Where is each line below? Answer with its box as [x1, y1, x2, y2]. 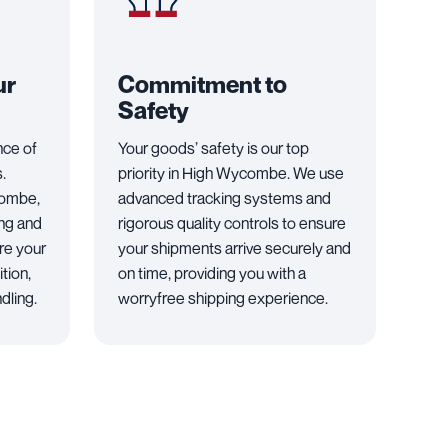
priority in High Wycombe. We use [118, 163, 344, 184]
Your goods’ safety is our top [118, 138, 309, 159]
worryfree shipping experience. [118, 288, 328, 309]
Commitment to [118, 70, 287, 100]
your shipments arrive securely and [118, 238, 351, 259]
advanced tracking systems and [118, 188, 331, 209]
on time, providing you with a [118, 263, 306, 284]
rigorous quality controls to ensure [118, 213, 346, 234]
